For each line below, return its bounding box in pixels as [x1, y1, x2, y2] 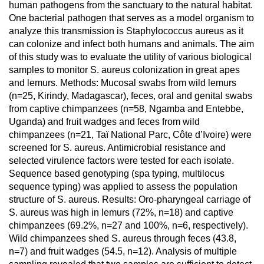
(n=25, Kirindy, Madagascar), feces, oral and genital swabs [9, 91, 252, 101]
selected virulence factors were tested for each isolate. [9, 156, 234, 166]
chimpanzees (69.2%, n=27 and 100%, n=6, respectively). [9, 220, 248, 230]
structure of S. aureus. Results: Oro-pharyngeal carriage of [9, 194, 250, 204]
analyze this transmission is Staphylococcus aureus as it [9, 26, 243, 36]
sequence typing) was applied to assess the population [9, 181, 237, 192]
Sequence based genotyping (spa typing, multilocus [9, 169, 225, 179]
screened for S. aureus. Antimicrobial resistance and [9, 143, 226, 153]
